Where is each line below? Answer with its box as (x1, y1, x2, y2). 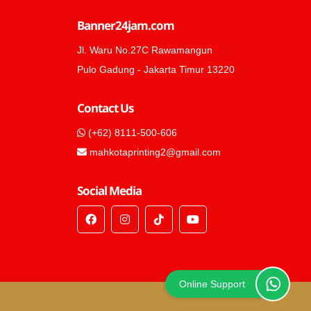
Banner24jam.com (76, 17, 174, 34)
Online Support (179, 278, 245, 289)
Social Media (76, 183, 142, 199)
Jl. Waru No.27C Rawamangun (76, 44, 212, 56)
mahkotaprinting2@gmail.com (86, 146, 221, 158)
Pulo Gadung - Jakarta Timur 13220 (76, 64, 235, 76)
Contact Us (76, 100, 133, 117)
